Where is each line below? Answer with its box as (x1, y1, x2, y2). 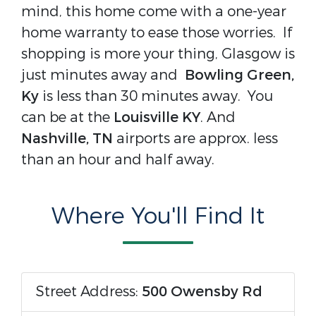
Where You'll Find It (51, 202, 265, 231)
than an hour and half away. (21, 150, 221, 169)
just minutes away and (21, 66, 185, 85)
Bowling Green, (185, 66, 294, 85)
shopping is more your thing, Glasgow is (21, 44, 295, 63)
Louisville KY (114, 108, 200, 127)
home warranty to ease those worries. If (21, 23, 292, 42)
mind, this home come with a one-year (21, 2, 286, 21)
